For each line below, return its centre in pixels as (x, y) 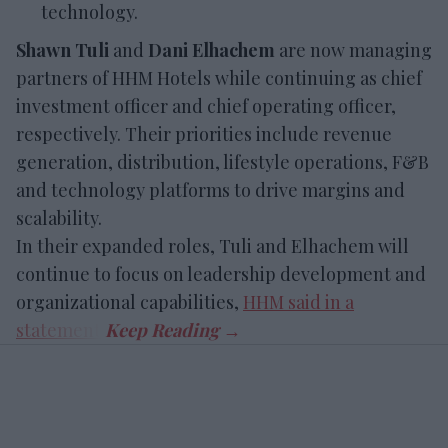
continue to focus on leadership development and (221, 273)
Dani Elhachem (211, 49)
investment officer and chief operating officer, (206, 105)
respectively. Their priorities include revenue (204, 133)
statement (58, 329)
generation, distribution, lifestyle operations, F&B (222, 161)
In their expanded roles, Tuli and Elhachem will (212, 245)
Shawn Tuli (62, 49)
